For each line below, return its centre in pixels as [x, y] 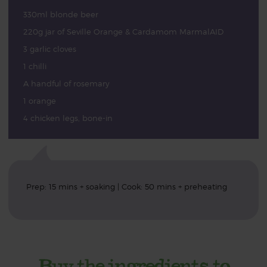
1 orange [39, 101]
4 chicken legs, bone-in [68, 118]
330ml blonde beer [60, 14]
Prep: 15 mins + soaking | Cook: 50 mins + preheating [126, 187]
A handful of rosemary [66, 83]
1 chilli [35, 66]
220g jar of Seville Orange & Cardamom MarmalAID [123, 32]
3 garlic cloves [49, 49]
